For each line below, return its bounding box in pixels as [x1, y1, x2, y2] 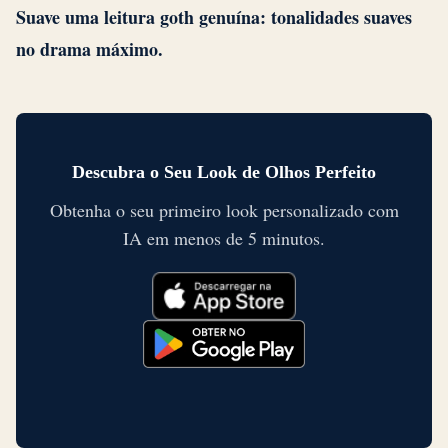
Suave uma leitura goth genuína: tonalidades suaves [16, 4, 412, 31]
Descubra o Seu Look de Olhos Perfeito [72, 162, 376, 183]
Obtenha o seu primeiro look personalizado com [49, 198, 399, 223]
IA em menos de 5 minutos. [123, 226, 325, 251]
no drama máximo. [16, 36, 163, 63]
